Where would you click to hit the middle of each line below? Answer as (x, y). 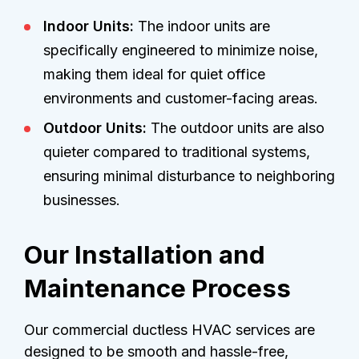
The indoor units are (202, 26)
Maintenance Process (157, 288)
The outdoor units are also (236, 127)
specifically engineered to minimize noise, (181, 50)
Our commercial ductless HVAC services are (169, 330)
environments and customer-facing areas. (181, 98)
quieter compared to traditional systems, (177, 151)
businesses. (82, 200)
